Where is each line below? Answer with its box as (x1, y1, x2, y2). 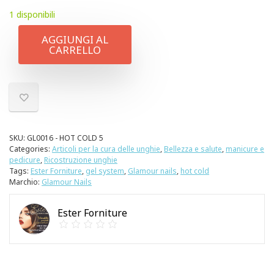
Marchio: (9, 177, 42, 187)
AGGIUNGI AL (42, 32, 108, 46)
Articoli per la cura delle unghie (52, 144, 160, 154)
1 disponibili (9, 9, 55, 20)
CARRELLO (49, 43, 101, 57)
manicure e (226, 144, 264, 154)
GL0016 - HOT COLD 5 (27, 133, 103, 143)
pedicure (9, 155, 40, 165)
